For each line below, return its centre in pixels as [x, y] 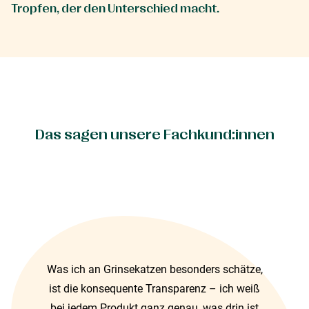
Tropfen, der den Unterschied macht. [115, 9]
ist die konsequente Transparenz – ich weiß [154, 289]
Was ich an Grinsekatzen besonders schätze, [154, 269]
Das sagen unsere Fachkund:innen [154, 135]
